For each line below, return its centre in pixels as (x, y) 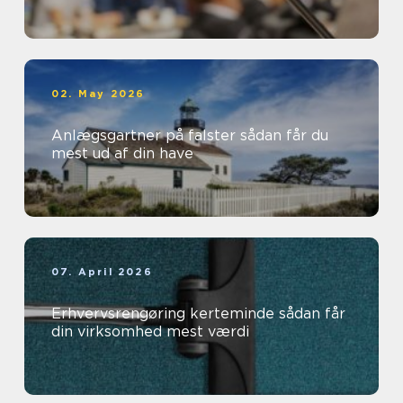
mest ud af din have (122, 154)
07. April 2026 (102, 272)
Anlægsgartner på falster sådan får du (146, 136)
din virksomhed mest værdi (150, 332)
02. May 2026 (99, 94)
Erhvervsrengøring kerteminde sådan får (165, 314)
